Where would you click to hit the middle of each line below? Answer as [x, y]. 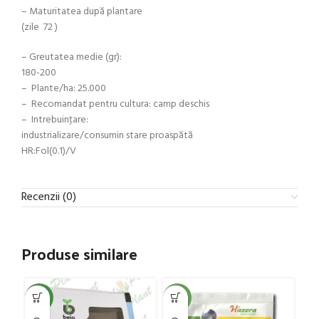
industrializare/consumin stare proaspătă [107, 135]
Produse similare [79, 253]
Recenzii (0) [49, 197]
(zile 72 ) [40, 27]
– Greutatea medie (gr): [72, 57]
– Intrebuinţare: [55, 120]
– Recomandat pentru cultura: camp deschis [115, 104]
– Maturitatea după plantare [82, 11]
